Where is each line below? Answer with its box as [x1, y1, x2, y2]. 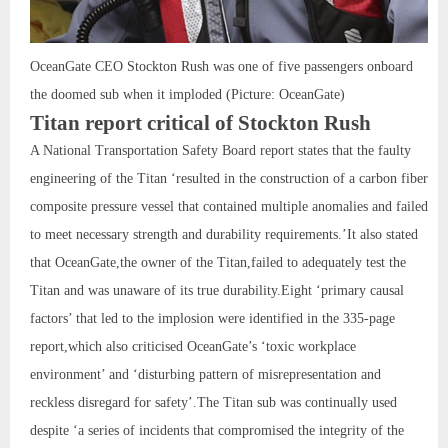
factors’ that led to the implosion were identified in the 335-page [30, 310, 395, 326]
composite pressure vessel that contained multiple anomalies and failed [30, 198, 428, 214]
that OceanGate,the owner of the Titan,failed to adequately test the [30, 254, 406, 270]
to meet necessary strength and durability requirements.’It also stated [30, 226, 418, 242]
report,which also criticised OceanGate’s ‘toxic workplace [30, 338, 356, 354]
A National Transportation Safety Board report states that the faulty [30, 142, 411, 158]
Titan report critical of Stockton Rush [30, 110, 371, 135]
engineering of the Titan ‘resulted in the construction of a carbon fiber [30, 170, 428, 186]
